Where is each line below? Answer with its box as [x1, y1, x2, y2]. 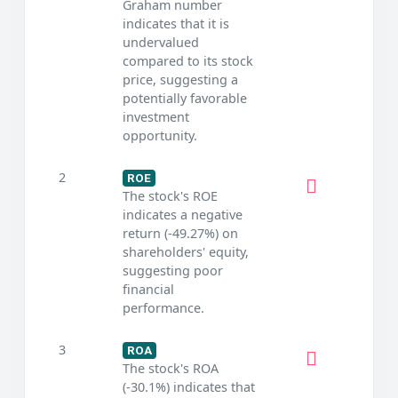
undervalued [122, 34, 199, 52]
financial [122, 281, 174, 298]
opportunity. [122, 127, 197, 145]
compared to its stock [122, 52, 253, 70]
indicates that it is [122, 15, 229, 33]
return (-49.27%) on [122, 225, 238, 243]
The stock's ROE [122, 187, 218, 205]
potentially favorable [122, 90, 247, 107]
